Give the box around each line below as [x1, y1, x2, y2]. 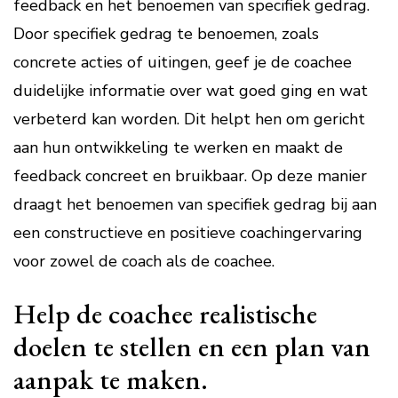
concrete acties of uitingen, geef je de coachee [13, 52, 352, 73]
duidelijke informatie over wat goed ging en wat [13, 80, 368, 101]
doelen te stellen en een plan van [13, 329, 370, 364]
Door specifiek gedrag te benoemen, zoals [13, 23, 319, 44]
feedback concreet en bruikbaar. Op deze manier [13, 165, 367, 187]
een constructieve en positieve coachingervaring [13, 222, 362, 243]
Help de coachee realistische [13, 296, 317, 331]
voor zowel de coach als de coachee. [13, 251, 275, 272]
